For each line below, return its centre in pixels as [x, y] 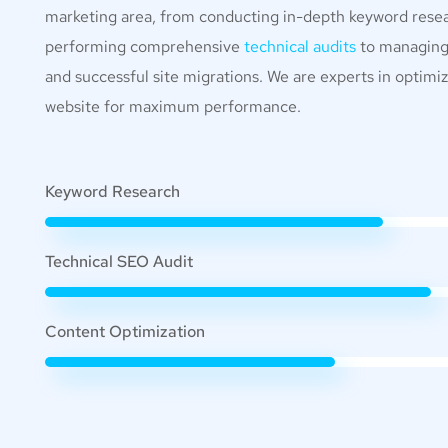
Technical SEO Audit [119, 261]
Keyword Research [112, 191]
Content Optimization [125, 331]
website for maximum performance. [173, 106]
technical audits [300, 46]
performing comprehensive [144, 46]
